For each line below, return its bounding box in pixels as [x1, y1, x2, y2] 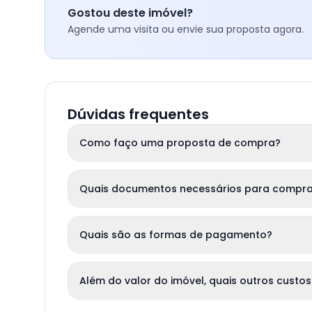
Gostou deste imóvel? [68, 5, 193, 21]
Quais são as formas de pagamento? [79, 228, 272, 242]
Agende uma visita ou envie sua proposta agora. [68, 22, 304, 36]
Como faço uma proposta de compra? [79, 136, 281, 150]
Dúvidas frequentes [68, 104, 209, 124]
